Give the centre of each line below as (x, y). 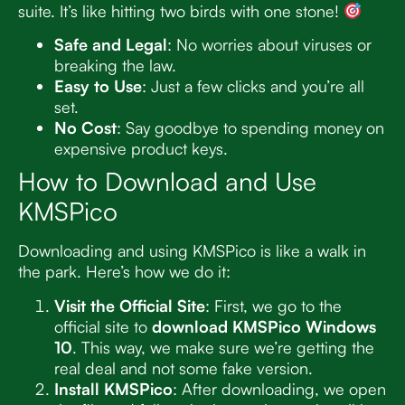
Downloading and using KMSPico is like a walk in (192, 251)
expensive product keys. (141, 149)
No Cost (85, 128)
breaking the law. (115, 66)
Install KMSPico (113, 388)
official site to (103, 326)
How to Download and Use (167, 182)
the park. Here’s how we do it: (124, 272)
